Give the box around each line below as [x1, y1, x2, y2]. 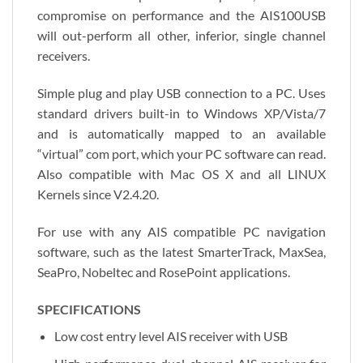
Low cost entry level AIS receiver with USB [53, 327, 288, 344]
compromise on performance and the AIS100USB [37, 7, 326, 23]
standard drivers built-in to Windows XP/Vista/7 [37, 105, 326, 121]
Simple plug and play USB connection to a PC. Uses [37, 84, 326, 100]
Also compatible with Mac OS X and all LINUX [37, 165, 326, 181]
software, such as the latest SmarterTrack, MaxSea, [37, 243, 326, 259]
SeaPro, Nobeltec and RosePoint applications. [37, 263, 290, 280]
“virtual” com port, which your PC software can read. [37, 145, 326, 161]
